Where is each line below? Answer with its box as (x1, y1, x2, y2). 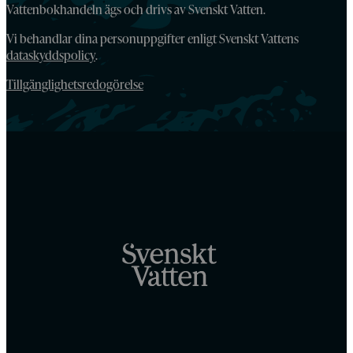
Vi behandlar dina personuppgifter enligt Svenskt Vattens (6, 30, 299, 47)
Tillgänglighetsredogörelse (6, 76, 143, 93)
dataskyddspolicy (6, 46, 95, 64)
